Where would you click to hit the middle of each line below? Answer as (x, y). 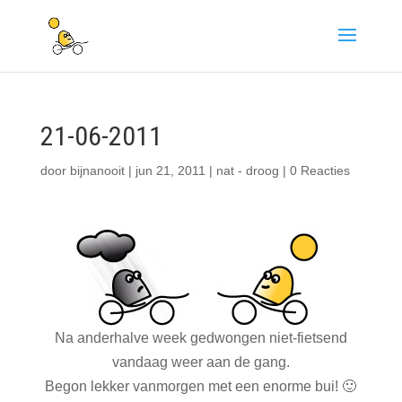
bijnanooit (97, 170)
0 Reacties (319, 170)
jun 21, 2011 (170, 170)
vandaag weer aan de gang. (201, 362)
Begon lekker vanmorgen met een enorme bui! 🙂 (201, 386)
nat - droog (247, 170)
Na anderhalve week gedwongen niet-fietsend (201, 338)
